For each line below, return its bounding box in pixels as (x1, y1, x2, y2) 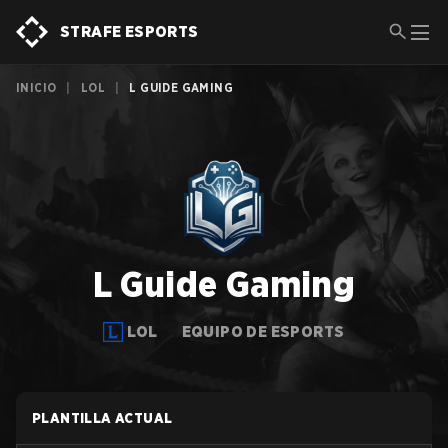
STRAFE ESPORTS (60, 22, 199, 41)
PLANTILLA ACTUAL (32, 410, 173, 426)
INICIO (16, 80, 57, 95)
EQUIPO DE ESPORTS (181, 322, 345, 341)
